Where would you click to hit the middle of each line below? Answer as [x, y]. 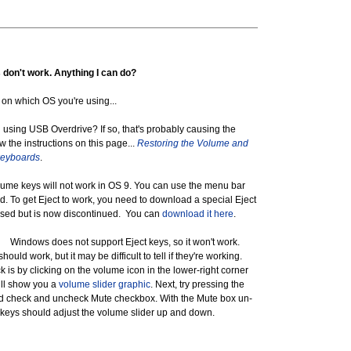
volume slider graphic [105, 284]
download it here [198, 214]
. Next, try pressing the [197, 284]
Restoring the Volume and [193, 143]
